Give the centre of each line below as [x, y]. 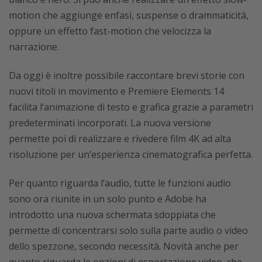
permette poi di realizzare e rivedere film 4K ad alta [120, 139]
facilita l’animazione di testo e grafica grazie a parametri [131, 107]
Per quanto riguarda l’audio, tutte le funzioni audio [120, 183]
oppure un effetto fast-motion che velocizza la [110, 31]
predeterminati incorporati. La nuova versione [110, 123]
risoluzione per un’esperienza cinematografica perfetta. [131, 155]
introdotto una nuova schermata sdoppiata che [112, 215]
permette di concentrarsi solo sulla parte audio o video [128, 231]
